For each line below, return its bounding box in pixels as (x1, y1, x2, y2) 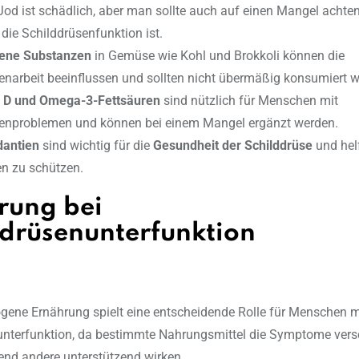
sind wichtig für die (39, 138, 153, 154)
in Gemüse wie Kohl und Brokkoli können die (91, 48, 345, 64)
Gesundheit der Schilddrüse (153, 138, 313, 154)
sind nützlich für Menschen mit (160, 93, 338, 109)
